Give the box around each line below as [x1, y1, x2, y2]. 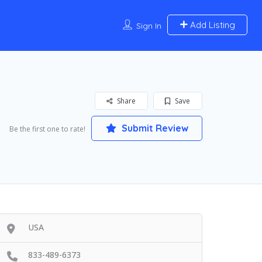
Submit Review [119, 122, 188, 135]
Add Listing [187, 19, 235, 30]
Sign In [136, 20, 161, 31]
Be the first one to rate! [9, 124, 85, 135]
